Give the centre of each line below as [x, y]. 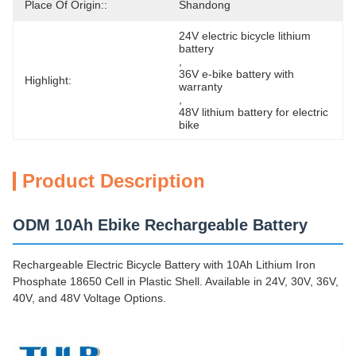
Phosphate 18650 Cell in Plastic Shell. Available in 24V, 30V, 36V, [176, 281]
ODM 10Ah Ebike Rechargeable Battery [160, 225]
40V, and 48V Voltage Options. [89, 298]
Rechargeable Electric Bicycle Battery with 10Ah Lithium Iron [164, 265]
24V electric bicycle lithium [245, 36]
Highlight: [48, 80]
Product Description [114, 181]
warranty [201, 87]
